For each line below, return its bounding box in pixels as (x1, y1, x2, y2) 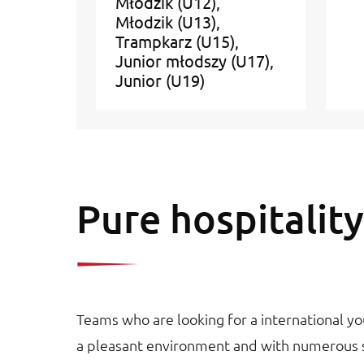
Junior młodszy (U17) (115, 50, 270, 71)
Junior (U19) (115, 70, 205, 91)
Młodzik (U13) (115, 11, 216, 32)
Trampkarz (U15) (115, 31, 235, 52)
